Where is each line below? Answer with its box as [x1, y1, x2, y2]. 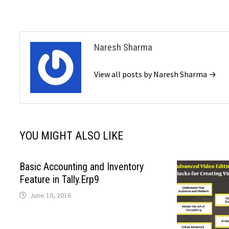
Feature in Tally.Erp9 [19, 173, 100, 186]
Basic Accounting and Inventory [19, 160, 144, 173]
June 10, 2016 [30, 190, 72, 200]
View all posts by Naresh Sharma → [94, 68, 217, 79]
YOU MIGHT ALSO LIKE [19, 129, 124, 142]
